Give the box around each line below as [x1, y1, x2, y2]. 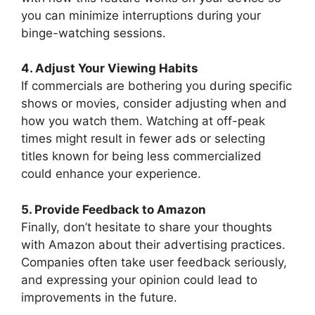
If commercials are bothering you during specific [21, 79, 292, 93]
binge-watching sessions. [21, 25, 166, 40]
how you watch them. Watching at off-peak [21, 114, 265, 128]
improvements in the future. [21, 290, 177, 304]
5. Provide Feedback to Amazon [21, 202, 206, 217]
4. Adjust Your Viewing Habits [21, 61, 198, 75]
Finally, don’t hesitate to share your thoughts [21, 219, 272, 234]
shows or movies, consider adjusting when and [21, 96, 287, 110]
